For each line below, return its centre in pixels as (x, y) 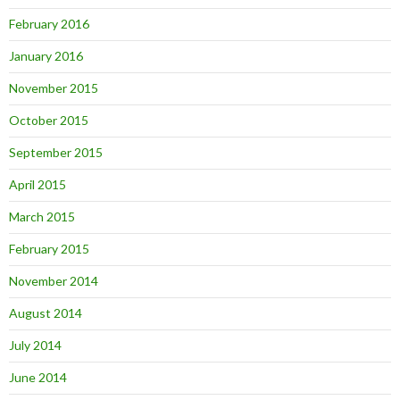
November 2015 (54, 87)
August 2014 (46, 312)
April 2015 (37, 184)
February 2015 (49, 248)
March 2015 (42, 216)
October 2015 (49, 120)
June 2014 (38, 377)
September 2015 (56, 152)
